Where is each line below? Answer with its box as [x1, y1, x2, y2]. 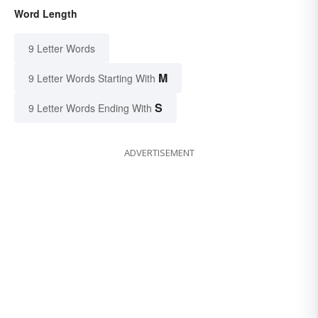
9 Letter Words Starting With [28, 70, 155, 85]
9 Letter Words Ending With [28, 100, 152, 115]
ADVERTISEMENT [124, 146, 194, 159]
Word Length [14, 6, 77, 21]
